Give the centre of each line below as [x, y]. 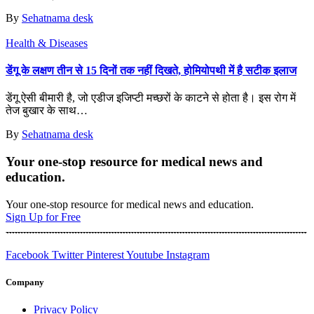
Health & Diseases [47, 43]
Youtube [145, 254]
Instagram [188, 254]
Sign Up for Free [43, 217]
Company [25, 282]
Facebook [27, 254]
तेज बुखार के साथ [41, 111]
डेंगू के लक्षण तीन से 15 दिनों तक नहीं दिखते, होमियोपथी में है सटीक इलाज [151, 71]
